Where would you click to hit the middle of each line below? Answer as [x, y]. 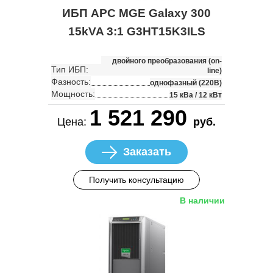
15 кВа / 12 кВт [196, 95]
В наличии [202, 201]
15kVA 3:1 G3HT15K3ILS [136, 32]
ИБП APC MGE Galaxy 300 [136, 13]
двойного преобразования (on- [167, 61]
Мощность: [73, 94]
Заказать [147, 152]
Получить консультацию [136, 180]
